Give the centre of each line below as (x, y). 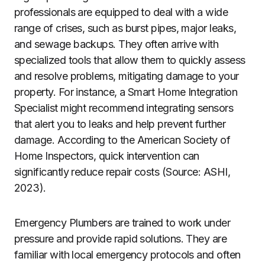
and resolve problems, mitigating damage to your (127, 76)
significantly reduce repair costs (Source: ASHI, (122, 172)
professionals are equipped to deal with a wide (121, 12)
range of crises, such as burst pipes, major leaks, (125, 28)
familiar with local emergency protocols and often (127, 255)
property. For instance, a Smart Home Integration (126, 92)
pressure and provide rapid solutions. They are (121, 239)
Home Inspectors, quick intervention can (107, 156)
